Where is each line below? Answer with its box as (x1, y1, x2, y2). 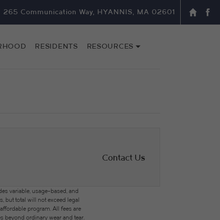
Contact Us (102, 152, 145, 163)
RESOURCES (86, 42, 134, 51)
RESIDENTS (35, 42, 78, 51)
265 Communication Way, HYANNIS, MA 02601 (3, 7, 175, 16)
